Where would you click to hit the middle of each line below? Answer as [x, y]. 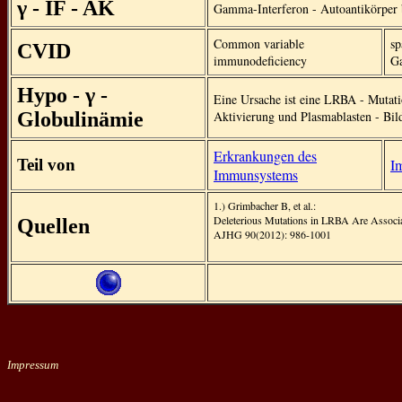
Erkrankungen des [265, 156]
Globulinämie [80, 119]
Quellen [53, 226]
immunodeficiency [260, 61]
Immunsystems [256, 175]
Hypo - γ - [62, 95]
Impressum [33, 365]
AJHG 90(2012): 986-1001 [272, 234]
